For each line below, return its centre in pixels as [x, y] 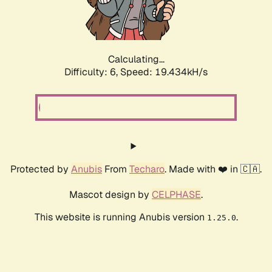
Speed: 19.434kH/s [164, 72]
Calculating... [136, 59]
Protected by [41, 169]
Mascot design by [110, 195]
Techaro [147, 169]
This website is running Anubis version [121, 217]
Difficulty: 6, [92, 72]
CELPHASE [176, 195]
